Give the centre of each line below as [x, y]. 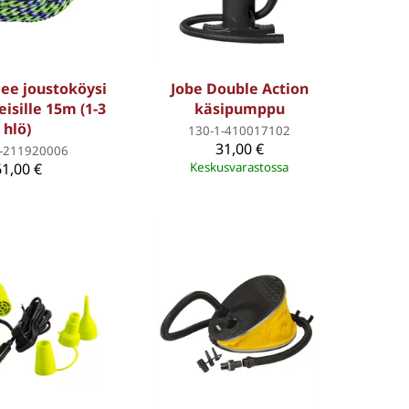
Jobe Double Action [239, 88]
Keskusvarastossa [240, 167]
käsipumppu [239, 108]
